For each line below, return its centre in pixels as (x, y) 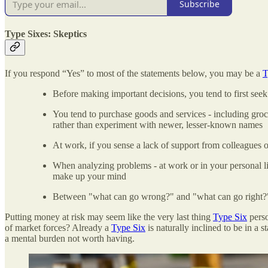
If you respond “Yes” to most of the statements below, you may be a (134, 74)
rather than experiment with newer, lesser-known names (158, 125)
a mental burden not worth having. (70, 239)
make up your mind (89, 176)
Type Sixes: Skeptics (46, 33)
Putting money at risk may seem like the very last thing (109, 217)
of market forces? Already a (58, 228)
